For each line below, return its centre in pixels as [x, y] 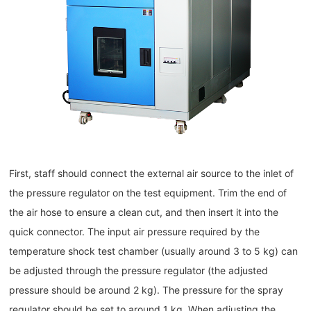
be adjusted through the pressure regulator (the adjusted [139, 271]
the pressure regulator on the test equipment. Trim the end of [148, 193]
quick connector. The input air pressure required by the [135, 232]
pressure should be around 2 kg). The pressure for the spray [146, 290]
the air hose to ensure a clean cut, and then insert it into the [144, 212]
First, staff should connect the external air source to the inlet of [152, 174]
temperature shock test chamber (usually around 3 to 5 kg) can [154, 251]
